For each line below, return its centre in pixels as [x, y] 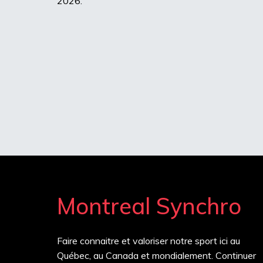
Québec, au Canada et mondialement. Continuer [156, 255]
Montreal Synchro [149, 206]
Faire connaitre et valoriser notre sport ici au [149, 240]
